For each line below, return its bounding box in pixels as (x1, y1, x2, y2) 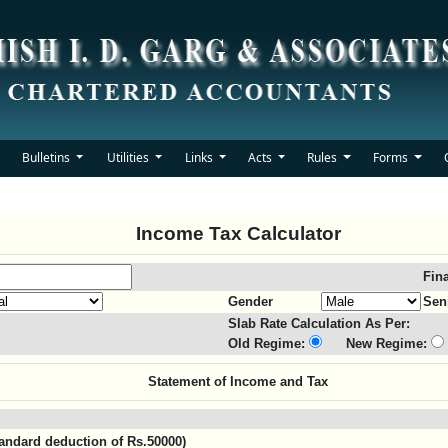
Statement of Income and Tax (148, 374, 328, 389)
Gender (228, 294, 273, 309)
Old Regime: (228, 336, 309, 351)
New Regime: (322, 336, 431, 351)
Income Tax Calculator (135, 223, 341, 244)
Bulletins (21, 149, 73, 166)
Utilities (106, 149, 152, 166)
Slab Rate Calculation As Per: (228, 316, 410, 331)
